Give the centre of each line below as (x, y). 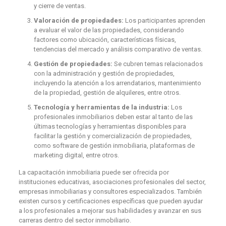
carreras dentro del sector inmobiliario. (75, 220)
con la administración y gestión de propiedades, (104, 73)
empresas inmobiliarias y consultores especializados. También (110, 191)
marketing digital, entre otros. (76, 155)
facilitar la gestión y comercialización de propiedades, (112, 136)
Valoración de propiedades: (78, 20)
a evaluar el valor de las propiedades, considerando (109, 30)
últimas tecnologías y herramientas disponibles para (110, 126)
